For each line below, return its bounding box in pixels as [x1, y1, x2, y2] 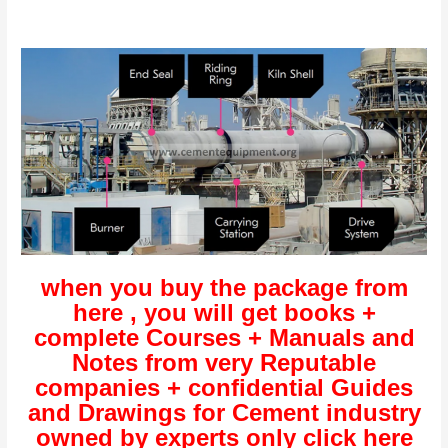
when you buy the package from [40, 273, 408, 301]
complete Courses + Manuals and [33, 323, 415, 351]
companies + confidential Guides [35, 373, 413, 401]
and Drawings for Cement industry [27, 398, 421, 426]
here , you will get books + [72, 298, 376, 326]
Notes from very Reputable [72, 348, 376, 376]
